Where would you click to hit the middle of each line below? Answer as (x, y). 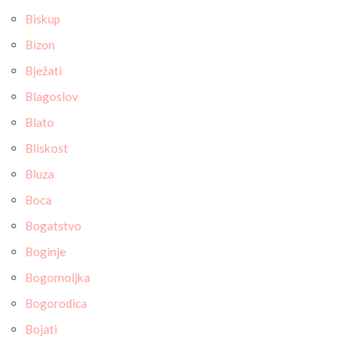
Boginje (45, 251)
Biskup (43, 19)
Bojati (41, 329)
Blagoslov (52, 96)
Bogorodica (56, 303)
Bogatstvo (53, 226)
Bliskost (47, 148)
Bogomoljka (58, 277)
